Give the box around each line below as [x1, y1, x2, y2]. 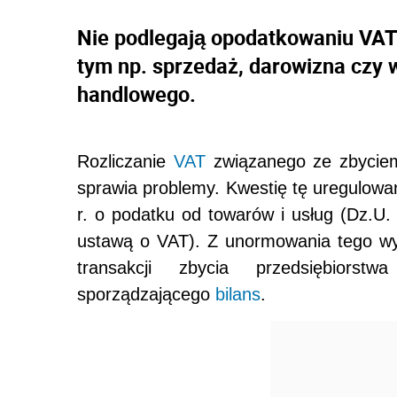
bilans [215, 284, 261, 305]
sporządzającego [77, 284, 215, 305]
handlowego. [77, 80, 196, 109]
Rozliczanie [77, 152, 174, 172]
